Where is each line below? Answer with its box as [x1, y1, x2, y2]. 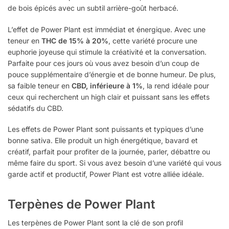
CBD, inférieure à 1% [72, 81, 143, 90]
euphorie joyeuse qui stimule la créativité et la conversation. [8, 47, 207, 56]
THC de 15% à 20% [41, 36, 108, 45]
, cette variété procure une [108, 36, 197, 45]
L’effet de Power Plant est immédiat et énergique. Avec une [8, 25, 205, 34]
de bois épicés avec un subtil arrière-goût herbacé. [8, 4, 178, 13]
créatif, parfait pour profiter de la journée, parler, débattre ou [8, 147, 210, 156]
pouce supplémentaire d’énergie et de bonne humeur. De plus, [8, 70, 216, 79]
